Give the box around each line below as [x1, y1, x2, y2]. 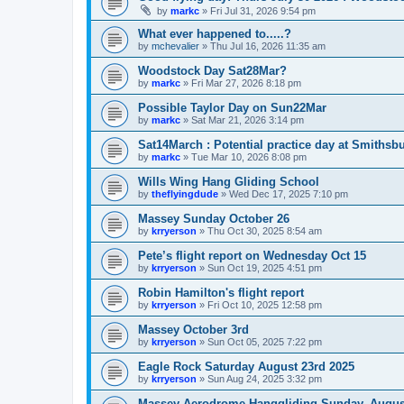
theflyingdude [151, 188, 218, 199]
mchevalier [151, 41, 199, 51]
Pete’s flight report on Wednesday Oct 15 [138, 249, 366, 262]
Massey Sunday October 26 [138, 212, 289, 225]
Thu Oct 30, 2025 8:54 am [207, 225, 322, 236]
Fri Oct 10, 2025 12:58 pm [207, 299, 322, 310]
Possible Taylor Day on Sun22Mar [138, 101, 326, 115]
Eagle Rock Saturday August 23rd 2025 [138, 360, 354, 373]
